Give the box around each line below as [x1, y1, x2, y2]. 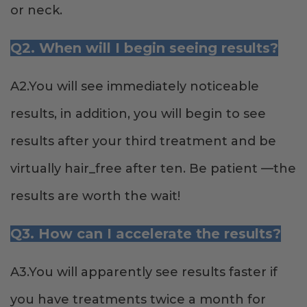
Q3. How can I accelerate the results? [10, 225, 281, 243]
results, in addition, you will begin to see [10, 106, 266, 122]
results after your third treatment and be [10, 134, 276, 149]
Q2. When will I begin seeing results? [10, 40, 278, 57]
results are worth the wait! [10, 188, 180, 204]
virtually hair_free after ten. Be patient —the [10, 161, 296, 177]
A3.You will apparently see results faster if [10, 265, 278, 280]
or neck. [10, 3, 62, 19]
